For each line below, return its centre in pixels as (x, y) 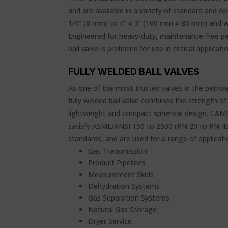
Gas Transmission (118, 151)
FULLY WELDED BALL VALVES (134, 72)
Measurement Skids (121, 174)
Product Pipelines (117, 163)
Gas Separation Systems (129, 198)
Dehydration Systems (124, 186)
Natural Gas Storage (123, 209)
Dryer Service (110, 221)
